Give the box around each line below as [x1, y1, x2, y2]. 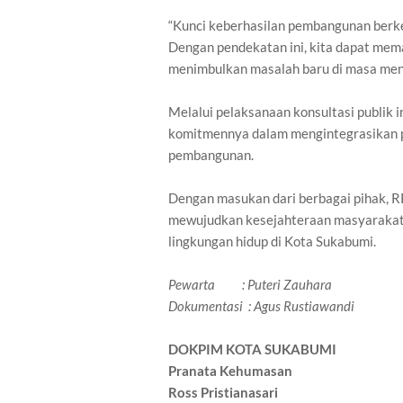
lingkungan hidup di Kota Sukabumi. [168, 233, 376, 250]
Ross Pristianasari [168, 384, 278, 401]
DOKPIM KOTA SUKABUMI [168, 341, 336, 358]
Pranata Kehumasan [168, 363, 292, 380]
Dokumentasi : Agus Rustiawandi [168, 298, 354, 315]
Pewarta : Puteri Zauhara [168, 276, 332, 293]
